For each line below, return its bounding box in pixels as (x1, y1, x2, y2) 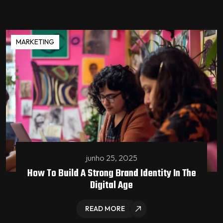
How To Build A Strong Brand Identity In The (27, 166, 196, 182)
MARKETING (16, 37, 54, 46)
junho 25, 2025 (86, 153, 137, 163)
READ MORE (85, 204, 125, 214)
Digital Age (90, 178, 133, 194)
